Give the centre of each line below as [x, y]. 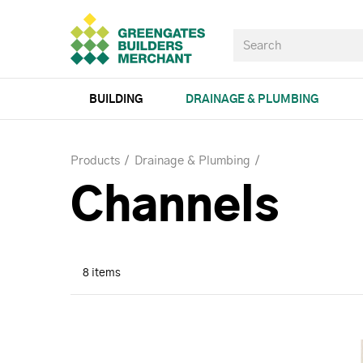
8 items [102, 273]
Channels [175, 207]
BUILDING [115, 100]
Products [95, 161]
